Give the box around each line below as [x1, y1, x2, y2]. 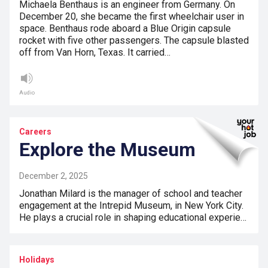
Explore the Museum [19, 138, 196, 162]
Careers [19, 127, 51, 137]
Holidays [19, 255, 54, 265]
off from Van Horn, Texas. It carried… [19, 47, 170, 59]
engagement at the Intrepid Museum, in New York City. [19, 200, 243, 212]
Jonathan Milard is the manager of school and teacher [19, 188, 242, 200]
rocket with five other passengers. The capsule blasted [19, 35, 249, 47]
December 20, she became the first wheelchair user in [19, 11, 244, 23]
